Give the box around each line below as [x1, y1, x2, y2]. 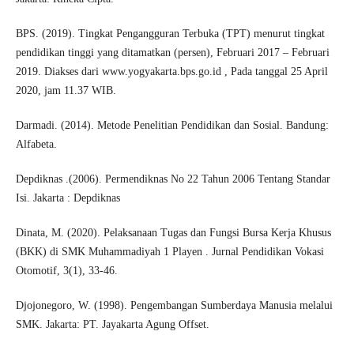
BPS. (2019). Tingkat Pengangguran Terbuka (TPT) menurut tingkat [15, 28, 325, 40]
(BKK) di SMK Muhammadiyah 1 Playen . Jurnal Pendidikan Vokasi [15, 246, 324, 258]
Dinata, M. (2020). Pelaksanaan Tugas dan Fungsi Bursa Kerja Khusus [15, 227, 331, 239]
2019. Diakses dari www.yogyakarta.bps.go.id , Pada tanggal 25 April [15, 66, 328, 78]
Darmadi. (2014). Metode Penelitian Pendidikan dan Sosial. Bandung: [15, 119, 329, 132]
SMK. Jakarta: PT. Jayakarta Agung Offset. [15, 318, 209, 331]
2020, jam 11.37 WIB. [15, 85, 116, 97]
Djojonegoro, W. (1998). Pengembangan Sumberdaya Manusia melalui [15, 299, 333, 312]
